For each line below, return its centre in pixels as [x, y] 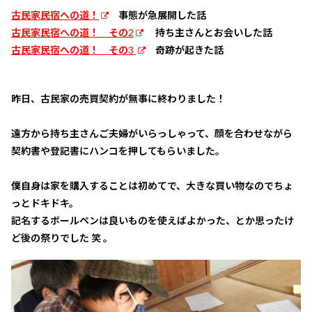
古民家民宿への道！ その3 [73, 50]
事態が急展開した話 [157, 15]
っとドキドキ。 [45, 203]
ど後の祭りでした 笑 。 [62, 237]
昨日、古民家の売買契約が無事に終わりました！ [118, 98]
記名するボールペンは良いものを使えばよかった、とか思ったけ [153, 220]
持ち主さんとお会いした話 [208, 32]
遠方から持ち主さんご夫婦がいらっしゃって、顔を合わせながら [152, 133]
